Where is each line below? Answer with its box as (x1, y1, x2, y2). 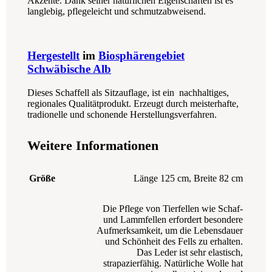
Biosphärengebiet (98, 49, 185, 63)
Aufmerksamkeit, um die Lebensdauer (97, 225, 243, 236)
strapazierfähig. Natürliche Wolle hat (103, 258, 243, 269)
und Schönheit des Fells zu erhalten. (105, 236, 243, 247)
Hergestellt (27, 49, 80, 63)
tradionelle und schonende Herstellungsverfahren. (27, 109, 217, 120)
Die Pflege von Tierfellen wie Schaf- (103, 203, 243, 214)
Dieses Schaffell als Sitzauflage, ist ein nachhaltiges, (27, 87, 229, 98)
